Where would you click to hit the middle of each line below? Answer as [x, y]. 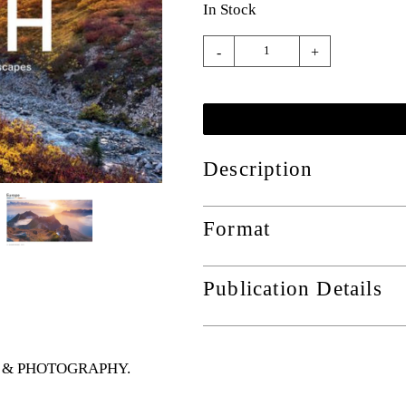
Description [258, 169]
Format [237, 228]
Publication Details [293, 288]
